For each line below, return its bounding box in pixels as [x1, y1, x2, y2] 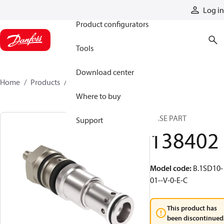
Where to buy [76, 91, 121, 101]
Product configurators [76, 19, 148, 29]
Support [76, 115, 103, 125]
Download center [76, 67, 134, 77]
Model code [150, 163, 189, 173]
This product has [167, 203, 217, 212]
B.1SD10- [193, 163, 223, 173]
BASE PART [150, 113, 186, 123]
